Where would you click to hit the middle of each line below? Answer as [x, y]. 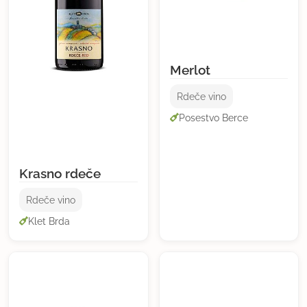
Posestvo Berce [213, 118]
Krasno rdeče [60, 173]
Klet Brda [49, 221]
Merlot [190, 70]
